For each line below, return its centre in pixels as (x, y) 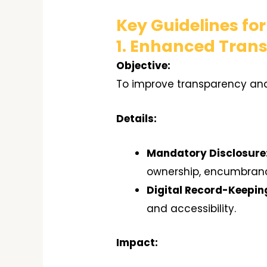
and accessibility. (192, 209)
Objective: (144, 65)
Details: (137, 119)
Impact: (137, 242)
